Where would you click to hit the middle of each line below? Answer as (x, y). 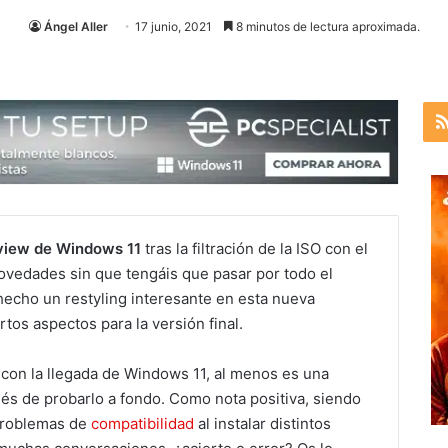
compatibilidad (144, 423)
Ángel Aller (75, 26)
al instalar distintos (264, 423)
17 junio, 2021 (173, 26)
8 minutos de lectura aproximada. (326, 26)
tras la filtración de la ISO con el (254, 248)
